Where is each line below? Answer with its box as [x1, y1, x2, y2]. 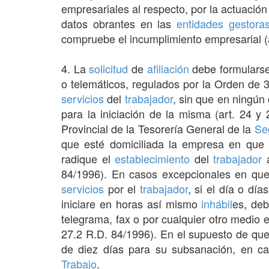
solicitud [89, 60, 128, 76]
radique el [61, 150, 115, 166]
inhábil [201, 195, 233, 211]
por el [104, 180, 140, 196]
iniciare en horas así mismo [61, 195, 202, 211]
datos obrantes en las [61, 15, 177, 31]
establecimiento [115, 150, 190, 166]
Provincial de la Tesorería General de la [61, 120, 255, 136]
